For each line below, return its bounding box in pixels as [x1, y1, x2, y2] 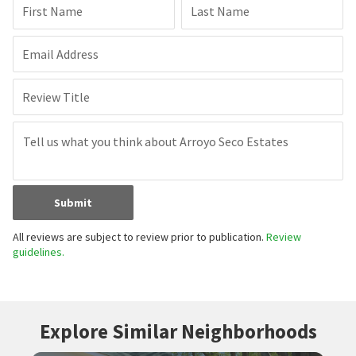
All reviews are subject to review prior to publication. [13, 230, 266, 245]
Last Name [191, 3, 250, 20]
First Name [22, 3, 83, 20]
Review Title [22, 89, 90, 106]
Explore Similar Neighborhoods [39, 319, 317, 345]
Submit [54, 195, 92, 211]
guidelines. [13, 245, 64, 260]
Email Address [22, 46, 99, 63]
